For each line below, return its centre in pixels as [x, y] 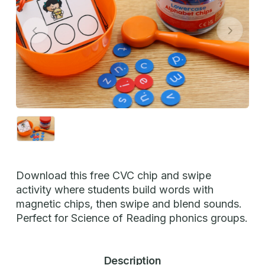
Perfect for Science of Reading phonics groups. [132, 218]
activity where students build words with [115, 190]
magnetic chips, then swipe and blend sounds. [129, 204]
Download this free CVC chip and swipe [114, 176]
